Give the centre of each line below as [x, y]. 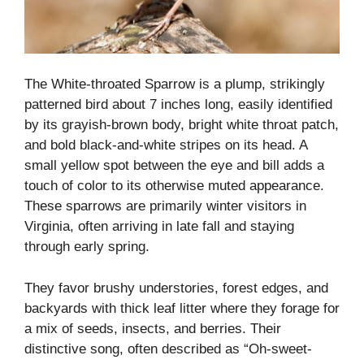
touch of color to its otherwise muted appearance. [174, 186]
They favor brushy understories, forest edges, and [176, 288]
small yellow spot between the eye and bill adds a [174, 165]
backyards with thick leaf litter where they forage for [182, 308]
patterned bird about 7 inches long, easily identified [178, 104]
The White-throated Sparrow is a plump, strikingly [175, 84]
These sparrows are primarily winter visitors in [165, 206]
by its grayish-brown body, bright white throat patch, [182, 125]
